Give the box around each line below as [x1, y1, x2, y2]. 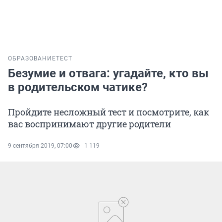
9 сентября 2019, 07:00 [8, 142, 72, 150]
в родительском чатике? [8, 80, 148, 95]
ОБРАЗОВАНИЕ [8, 55, 56, 62]
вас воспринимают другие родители [8, 118, 171, 130]
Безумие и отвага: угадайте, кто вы [8, 66, 209, 81]
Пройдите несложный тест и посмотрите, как [8, 106, 209, 118]
